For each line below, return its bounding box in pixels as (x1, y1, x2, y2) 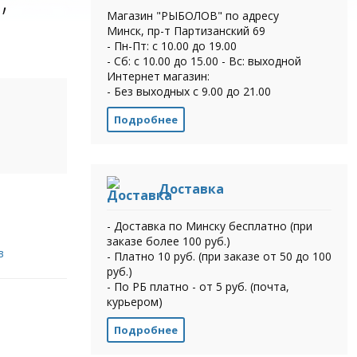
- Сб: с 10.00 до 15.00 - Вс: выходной (106, 53, 301, 69)
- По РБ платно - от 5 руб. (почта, (106, 278, 289, 294)
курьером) (106, 293, 163, 309)
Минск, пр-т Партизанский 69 (106, 22, 265, 38)
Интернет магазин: (106, 68, 210, 84)
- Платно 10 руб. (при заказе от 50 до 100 (106, 248, 331, 264)
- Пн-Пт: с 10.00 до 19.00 (106, 37, 237, 53)
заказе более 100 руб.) (106, 233, 230, 249)
